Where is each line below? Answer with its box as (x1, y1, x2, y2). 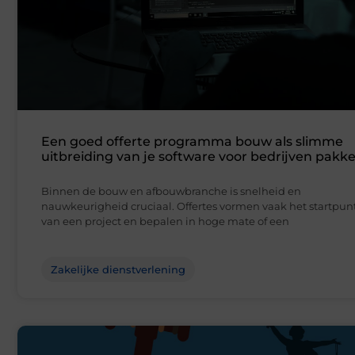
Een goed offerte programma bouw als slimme (41, 134, 343, 150)
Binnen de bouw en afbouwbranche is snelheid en (41, 185, 301, 198)
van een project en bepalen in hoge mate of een (41, 215, 289, 228)
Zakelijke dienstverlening (51, 263, 185, 277)
